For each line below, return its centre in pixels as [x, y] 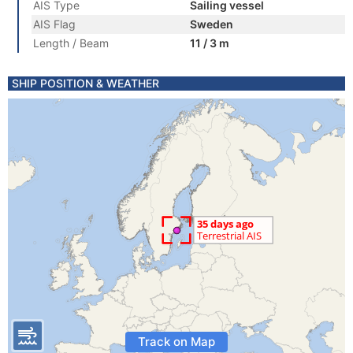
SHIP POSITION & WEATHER [85, 83]
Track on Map [176, 342]
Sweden [212, 24]
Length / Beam [71, 43]
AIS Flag [54, 24]
